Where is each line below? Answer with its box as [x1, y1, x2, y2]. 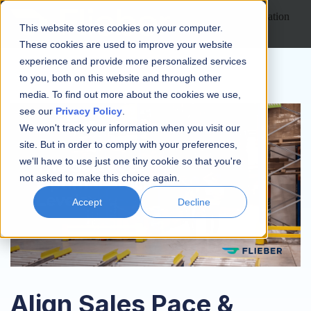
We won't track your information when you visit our [19, 122, 240, 133]
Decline [177, 196, 210, 208]
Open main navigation [192, 10, 289, 23]
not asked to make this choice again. [19, 172, 180, 183]
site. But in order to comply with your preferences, [19, 139, 237, 150]
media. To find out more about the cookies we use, [19, 89, 241, 100]
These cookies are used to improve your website [19, 39, 233, 50]
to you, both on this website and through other [19, 72, 221, 83]
